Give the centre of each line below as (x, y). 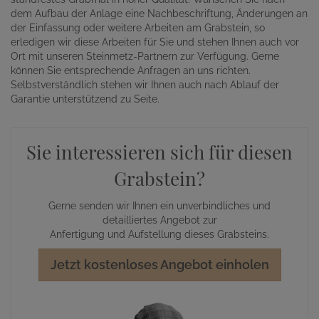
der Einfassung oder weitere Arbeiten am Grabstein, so (138, 27)
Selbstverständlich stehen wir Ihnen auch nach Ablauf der (145, 84)
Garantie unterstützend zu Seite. (85, 99)
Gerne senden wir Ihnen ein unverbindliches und (159, 205)
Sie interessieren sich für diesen (159, 152)
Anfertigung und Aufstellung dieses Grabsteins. (159, 234)
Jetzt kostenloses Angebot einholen (159, 264)
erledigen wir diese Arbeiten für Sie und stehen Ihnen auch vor (155, 42)
